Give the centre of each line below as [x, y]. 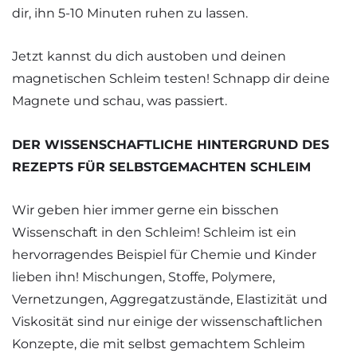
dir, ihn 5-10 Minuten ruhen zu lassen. [130, 14]
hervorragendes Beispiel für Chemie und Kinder [164, 255]
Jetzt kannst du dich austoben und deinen [149, 57]
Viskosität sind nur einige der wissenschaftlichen [167, 322]
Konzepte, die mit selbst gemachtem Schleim [159, 344]
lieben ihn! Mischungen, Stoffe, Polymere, [143, 277]
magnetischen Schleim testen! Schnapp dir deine [171, 79]
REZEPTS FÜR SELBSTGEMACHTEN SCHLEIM [161, 167]
